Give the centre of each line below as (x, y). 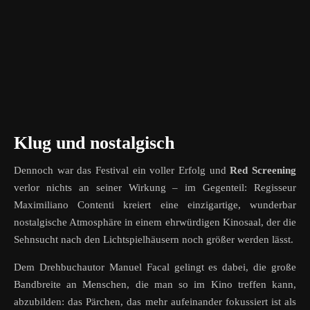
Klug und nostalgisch (94, 143)
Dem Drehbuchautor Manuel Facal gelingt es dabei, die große (155, 267)
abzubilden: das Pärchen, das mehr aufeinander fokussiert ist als (155, 302)
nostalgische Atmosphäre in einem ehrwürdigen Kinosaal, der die (155, 222)
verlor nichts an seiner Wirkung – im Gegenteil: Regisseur (155, 188)
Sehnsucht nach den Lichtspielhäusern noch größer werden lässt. (154, 240)
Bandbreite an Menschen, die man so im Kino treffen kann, (155, 285)
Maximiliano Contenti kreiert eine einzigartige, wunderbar (155, 205)
